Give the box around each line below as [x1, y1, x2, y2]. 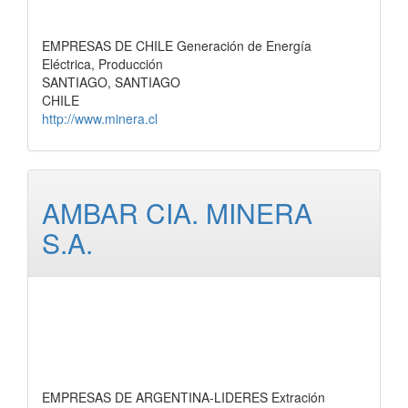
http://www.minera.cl [42, 109, 158, 127]
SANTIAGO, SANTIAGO [42, 73, 180, 91]
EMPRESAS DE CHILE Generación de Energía [42, 36, 311, 55]
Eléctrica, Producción [42, 55, 163, 73]
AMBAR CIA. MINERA [42, 193, 312, 232]
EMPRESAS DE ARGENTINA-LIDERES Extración [42, 388, 325, 406]
